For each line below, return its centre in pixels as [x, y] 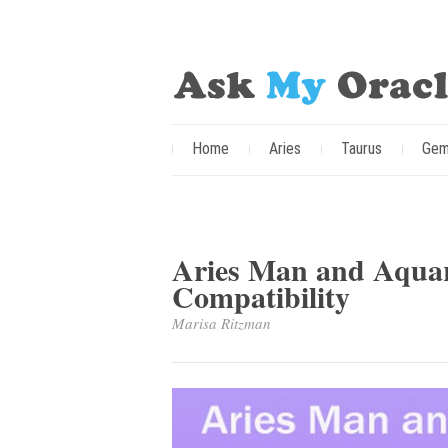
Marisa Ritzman [221, 323]
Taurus [361, 148]
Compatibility [261, 296]
